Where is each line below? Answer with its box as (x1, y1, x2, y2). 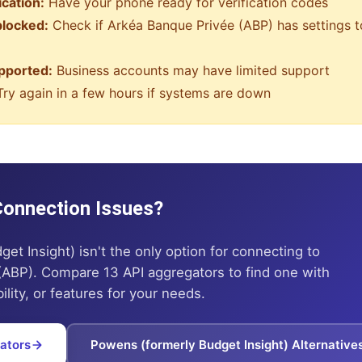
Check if (48, 17, 107, 33)
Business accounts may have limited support (53, 62, 330, 78)
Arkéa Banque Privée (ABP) (107, 17, 273, 33)
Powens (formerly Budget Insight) (90, 337, 288, 352)
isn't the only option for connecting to (75, 243, 320, 259)
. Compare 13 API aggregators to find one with (33, 264, 330, 280)
